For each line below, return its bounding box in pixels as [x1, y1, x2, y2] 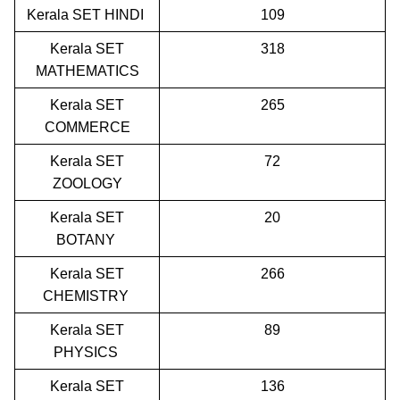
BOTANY [55, 231, 119, 247]
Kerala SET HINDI [27, 6, 147, 22]
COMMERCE [44, 119, 130, 135]
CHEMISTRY [42, 287, 132, 304]
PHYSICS [53, 344, 121, 360]
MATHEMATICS [35, 62, 139, 79]
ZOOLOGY [52, 175, 122, 191]
